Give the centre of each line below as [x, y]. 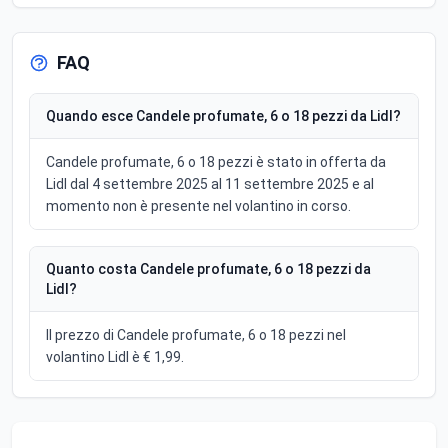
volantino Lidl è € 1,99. [115, 356]
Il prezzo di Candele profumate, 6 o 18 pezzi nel [196, 334]
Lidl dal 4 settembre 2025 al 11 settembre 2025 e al [210, 183]
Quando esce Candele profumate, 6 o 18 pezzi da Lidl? [223, 115]
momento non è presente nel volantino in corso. [198, 205]
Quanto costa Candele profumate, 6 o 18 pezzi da [208, 268]
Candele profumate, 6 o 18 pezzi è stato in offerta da [216, 161]
